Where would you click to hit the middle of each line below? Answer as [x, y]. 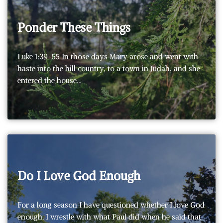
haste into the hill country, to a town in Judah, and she [109, 68]
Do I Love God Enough [79, 175]
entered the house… [51, 80]
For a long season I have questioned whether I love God [111, 205]
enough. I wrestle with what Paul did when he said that [109, 217]
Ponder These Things [74, 27]
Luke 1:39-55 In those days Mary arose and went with [108, 56]
